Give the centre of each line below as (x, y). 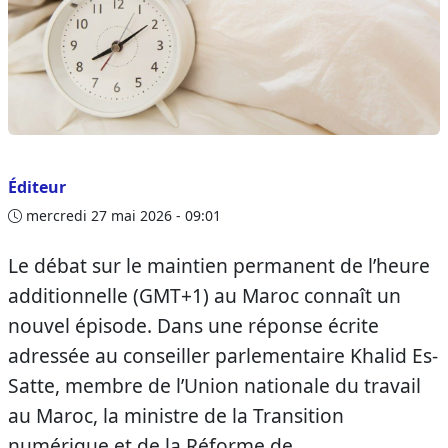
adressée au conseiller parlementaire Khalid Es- (223, 355)
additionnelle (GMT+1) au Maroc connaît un (204, 295)
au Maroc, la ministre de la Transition (176, 415)
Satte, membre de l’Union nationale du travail (214, 385)
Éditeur (37, 187)
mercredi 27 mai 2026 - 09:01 (121, 215)
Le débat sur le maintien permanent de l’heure (219, 265)
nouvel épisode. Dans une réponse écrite (193, 325)
